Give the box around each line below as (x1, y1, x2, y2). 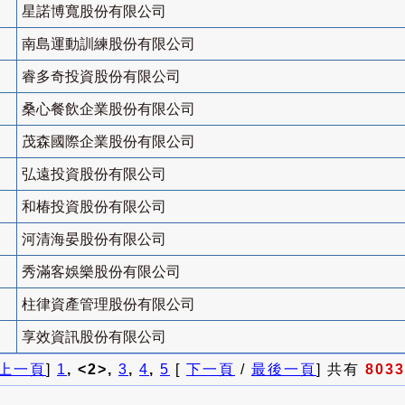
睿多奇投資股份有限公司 (22, 69, 181, 85)
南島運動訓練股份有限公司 (22, 36, 195, 52)
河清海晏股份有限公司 (22, 231, 166, 248)
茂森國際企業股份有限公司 (22, 134, 195, 150)
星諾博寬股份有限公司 (22, 4, 166, 20)
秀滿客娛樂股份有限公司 (22, 264, 181, 280)
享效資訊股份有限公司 (22, 329, 166, 345)
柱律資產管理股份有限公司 (22, 297, 195, 313)
